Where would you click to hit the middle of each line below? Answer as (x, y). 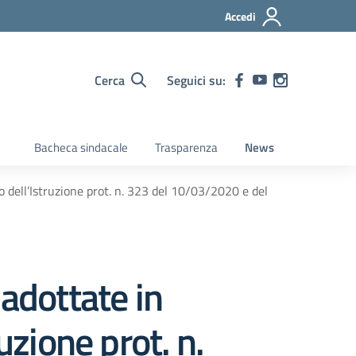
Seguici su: (196, 80)
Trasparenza (186, 147)
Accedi (240, 16)
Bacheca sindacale (81, 147)
